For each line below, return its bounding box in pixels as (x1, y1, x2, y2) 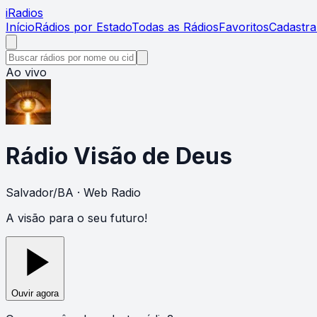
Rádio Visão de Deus (6, 142, 232, 171)
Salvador (6, 185, 53, 200)
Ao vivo (6, 65, 47, 79)
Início (6, 20, 35, 34)
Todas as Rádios (132, 20, 219, 34)
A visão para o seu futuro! (6, 210, 147, 225)
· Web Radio (74, 185, 141, 200)
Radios (8, 6, 43, 20)
